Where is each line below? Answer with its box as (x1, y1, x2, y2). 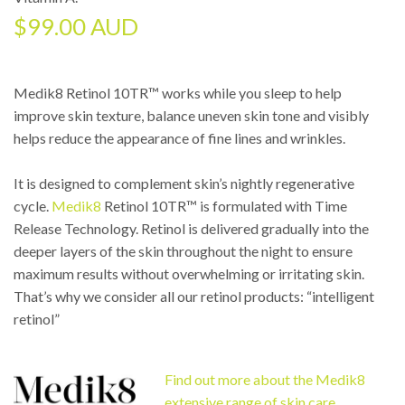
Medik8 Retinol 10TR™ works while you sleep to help (14, 83, 342, 101)
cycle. (14, 197, 52, 215)
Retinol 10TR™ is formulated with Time (101, 197, 347, 215)
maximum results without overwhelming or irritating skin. (14, 265, 364, 283)
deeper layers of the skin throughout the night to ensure (14, 242, 353, 260)
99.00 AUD (27, 12, 138, 40)
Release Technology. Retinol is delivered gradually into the (14, 220, 369, 238)
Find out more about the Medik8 (165, 370, 365, 388)
